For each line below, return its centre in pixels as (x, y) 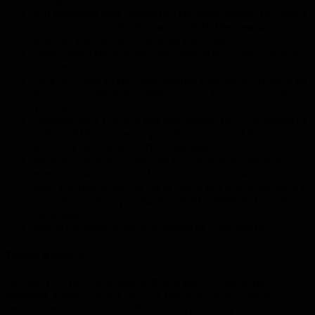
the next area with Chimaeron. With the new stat (155, 27)
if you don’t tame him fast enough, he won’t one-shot (167, 94)
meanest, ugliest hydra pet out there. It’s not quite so (140, 296)
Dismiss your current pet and (109, 120)
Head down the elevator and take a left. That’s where (166, 53)
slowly (201, 120)
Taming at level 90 (45, 255)
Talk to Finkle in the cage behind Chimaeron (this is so (170, 80)
